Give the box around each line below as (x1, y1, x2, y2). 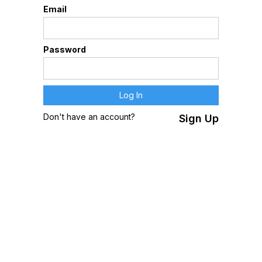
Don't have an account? (43, 111, 135, 122)
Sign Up (179, 112, 219, 125)
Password (43, 44, 86, 54)
